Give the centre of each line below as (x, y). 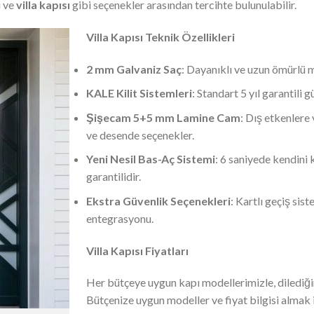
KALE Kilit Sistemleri (139, 93)
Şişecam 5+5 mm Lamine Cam (163, 117)
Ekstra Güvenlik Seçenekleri (158, 200)
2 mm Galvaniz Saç (134, 69)
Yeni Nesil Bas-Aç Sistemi (151, 159)
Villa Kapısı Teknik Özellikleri (161, 36)
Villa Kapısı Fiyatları (137, 250)
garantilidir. (114, 177)
